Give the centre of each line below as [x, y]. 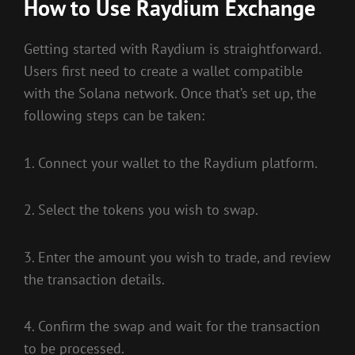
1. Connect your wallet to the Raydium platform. [171, 162]
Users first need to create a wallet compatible [163, 71]
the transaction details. [94, 279]
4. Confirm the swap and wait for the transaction [172, 326]
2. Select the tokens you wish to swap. [141, 210]
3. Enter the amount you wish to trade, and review [177, 257]
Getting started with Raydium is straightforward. [172, 49]
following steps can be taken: [114, 116]
